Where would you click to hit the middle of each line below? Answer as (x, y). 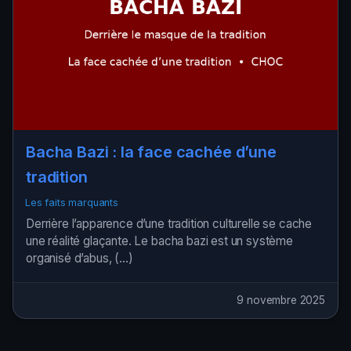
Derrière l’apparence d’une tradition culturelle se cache (169, 223)
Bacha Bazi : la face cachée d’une (151, 152)
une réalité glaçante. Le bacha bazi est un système (159, 241)
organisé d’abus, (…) (80, 258)
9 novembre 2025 (281, 300)
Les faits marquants (72, 202)
